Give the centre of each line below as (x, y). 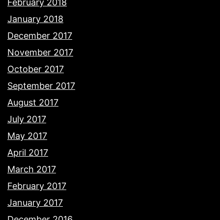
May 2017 (27, 136)
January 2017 (35, 203)
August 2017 (33, 103)
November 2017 (40, 53)
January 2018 (35, 19)
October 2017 (36, 69)
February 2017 (37, 186)
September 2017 (41, 86)
